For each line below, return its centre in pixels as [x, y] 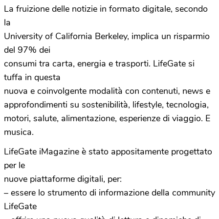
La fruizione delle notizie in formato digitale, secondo [106, 9]
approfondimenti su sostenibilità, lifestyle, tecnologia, [106, 105]
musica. [19, 132]
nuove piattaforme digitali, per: [63, 179]
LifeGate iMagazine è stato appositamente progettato [108, 152]
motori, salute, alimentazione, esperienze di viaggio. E [107, 118]
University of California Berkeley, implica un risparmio [107, 36]
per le [14, 165]
